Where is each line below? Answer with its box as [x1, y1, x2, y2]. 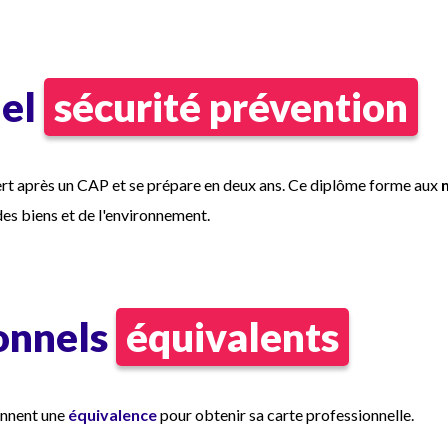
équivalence [68, 405, 157, 424]
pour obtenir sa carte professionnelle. [157, 405, 414, 424]
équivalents [126, 313, 339, 361]
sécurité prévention [54, 83, 408, 131]
